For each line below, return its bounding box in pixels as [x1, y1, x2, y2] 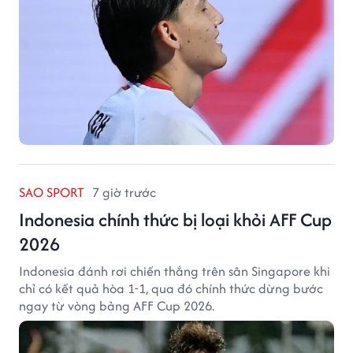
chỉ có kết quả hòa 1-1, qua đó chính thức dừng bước [19, 279, 323, 299]
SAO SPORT [19, 183, 84, 203]
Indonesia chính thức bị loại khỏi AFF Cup [19, 206, 332, 233]
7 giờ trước [92, 183, 156, 203]
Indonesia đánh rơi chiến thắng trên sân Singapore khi [19, 262, 330, 281]
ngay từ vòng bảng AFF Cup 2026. [19, 296, 214, 316]
